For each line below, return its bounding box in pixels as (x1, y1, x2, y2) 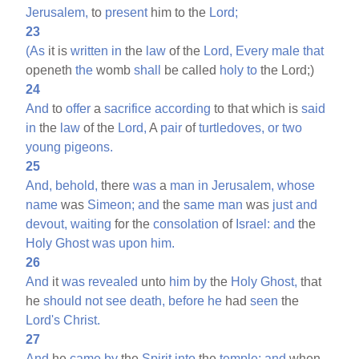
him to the (147, 5, 210, 19)
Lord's (26, 313, 61, 327)
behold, (55, 178, 99, 192)
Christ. (63, 313, 101, 327)
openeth (26, 63, 76, 77)
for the (111, 216, 154, 231)
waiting (71, 216, 112, 231)
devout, (26, 216, 68, 231)
